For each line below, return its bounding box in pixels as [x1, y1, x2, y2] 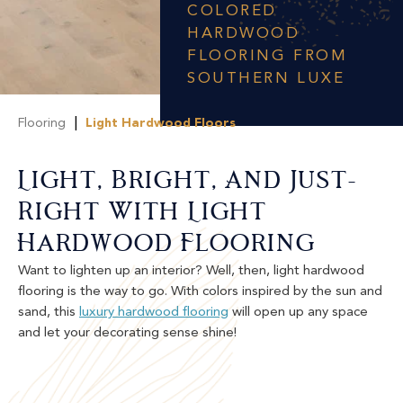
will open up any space [228, 306, 368, 319]
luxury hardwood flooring [79, 306, 228, 319]
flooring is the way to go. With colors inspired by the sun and [18, 285, 382, 299]
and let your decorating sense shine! [18, 327, 237, 340]
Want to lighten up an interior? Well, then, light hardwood [18, 264, 364, 278]
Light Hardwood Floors [85, 117, 236, 130]
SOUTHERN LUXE [187, 71, 345, 86]
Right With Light [18, 201, 268, 226]
